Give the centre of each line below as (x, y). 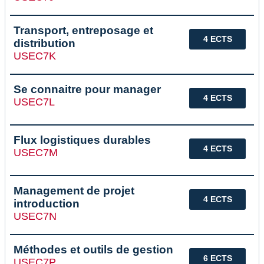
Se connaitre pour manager (87, 90)
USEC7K (35, 56)
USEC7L (34, 102)
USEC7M (36, 153)
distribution (44, 44)
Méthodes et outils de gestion (93, 250)
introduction (47, 204)
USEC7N (35, 217)
